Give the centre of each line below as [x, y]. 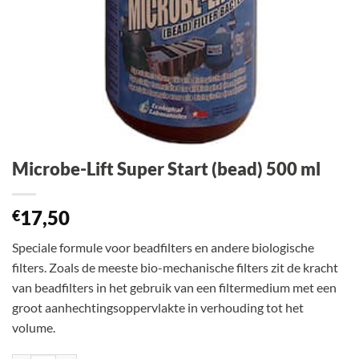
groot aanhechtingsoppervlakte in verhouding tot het [158, 308]
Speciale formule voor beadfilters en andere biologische [163, 248]
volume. [34, 328]
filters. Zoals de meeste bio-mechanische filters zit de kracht [175, 268]
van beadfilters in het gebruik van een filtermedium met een [174, 288]
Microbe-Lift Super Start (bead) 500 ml [166, 169]
